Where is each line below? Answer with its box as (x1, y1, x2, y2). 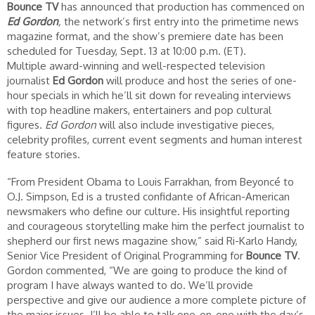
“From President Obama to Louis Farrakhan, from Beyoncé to (7, 174, 294, 188)
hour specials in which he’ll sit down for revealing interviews (7, 88, 291, 102)
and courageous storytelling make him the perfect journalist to (7, 219, 304, 233)
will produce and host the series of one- (103, 73, 297, 87)
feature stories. (7, 147, 80, 161)
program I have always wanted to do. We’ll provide (7, 278, 253, 292)
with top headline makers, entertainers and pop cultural (7, 103, 271, 117)
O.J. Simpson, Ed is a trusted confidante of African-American (7, 189, 290, 203)
